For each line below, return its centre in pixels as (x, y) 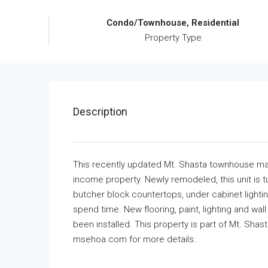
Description (100, 111)
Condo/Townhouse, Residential (173, 22)
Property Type (173, 37)
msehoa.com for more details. (135, 239)
